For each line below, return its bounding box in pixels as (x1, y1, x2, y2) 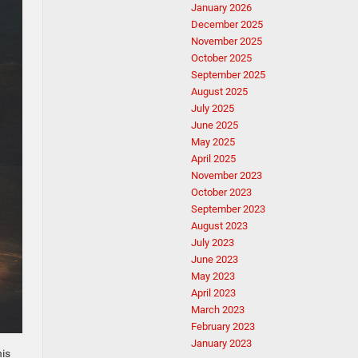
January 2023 (191, 337, 252, 349)
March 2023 (191, 304, 245, 316)
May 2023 (191, 270, 235, 282)
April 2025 (191, 153, 236, 165)
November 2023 (191, 169, 262, 181)
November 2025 (191, 35, 262, 47)
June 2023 (191, 253, 238, 265)
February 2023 (191, 320, 255, 332)
